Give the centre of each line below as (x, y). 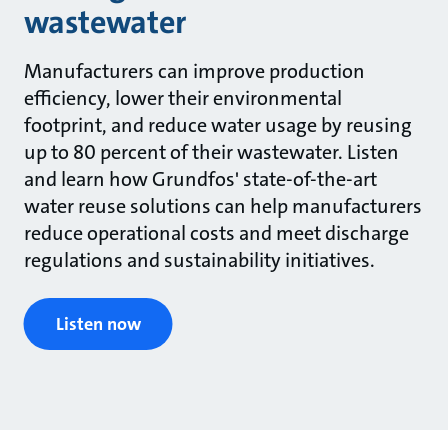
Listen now (98, 324)
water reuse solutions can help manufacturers (222, 206)
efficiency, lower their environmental (182, 98)
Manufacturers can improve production (194, 71)
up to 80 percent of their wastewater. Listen (211, 152)
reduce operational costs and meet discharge (216, 233)
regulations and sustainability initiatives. (199, 260)
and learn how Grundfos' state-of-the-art (200, 179)
